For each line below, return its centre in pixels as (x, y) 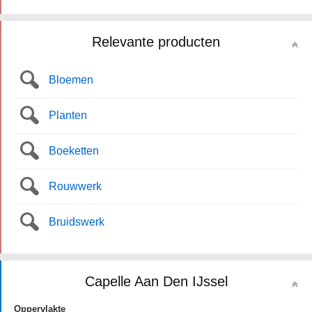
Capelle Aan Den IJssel (156, 281)
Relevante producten (156, 42)
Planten (68, 115)
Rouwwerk (75, 186)
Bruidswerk (77, 222)
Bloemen (71, 80)
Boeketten (74, 151)
